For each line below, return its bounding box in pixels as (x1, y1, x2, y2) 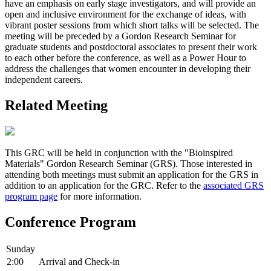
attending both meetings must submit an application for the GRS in (5, 169, 258, 180)
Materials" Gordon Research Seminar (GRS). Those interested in (5, 158, 252, 169)
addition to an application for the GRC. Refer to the (5, 180, 203, 191)
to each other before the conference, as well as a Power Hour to (5, 53, 246, 64)
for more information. (57, 191, 142, 201)
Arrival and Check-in (39, 256, 120, 267)
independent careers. (5, 74, 83, 85)
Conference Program (5, 214, 136, 230)
